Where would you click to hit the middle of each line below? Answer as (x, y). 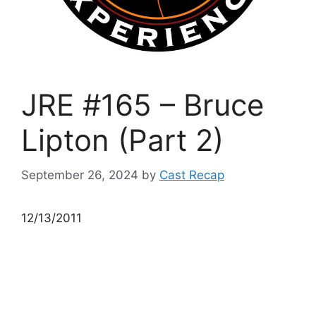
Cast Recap (192, 175)
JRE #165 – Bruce (142, 105)
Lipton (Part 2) (122, 140)
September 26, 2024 (80, 175)
